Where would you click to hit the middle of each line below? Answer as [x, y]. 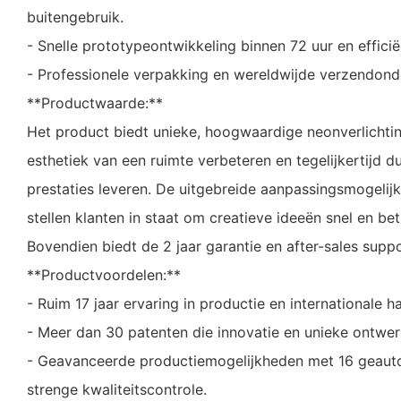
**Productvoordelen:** [104, 275]
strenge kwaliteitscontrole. [117, 390]
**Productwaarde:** [95, 103]
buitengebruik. [75, 17]
